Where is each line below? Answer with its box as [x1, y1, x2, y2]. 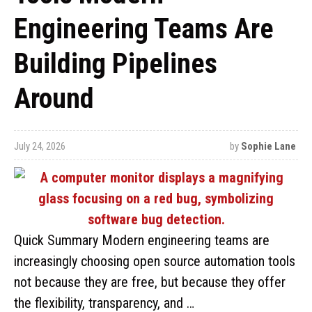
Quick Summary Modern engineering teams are [14, 232, 270, 249]
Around [14, 82, 94, 115]
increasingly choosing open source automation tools [14, 253, 295, 270]
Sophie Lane [240, 140, 296, 153]
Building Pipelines [14, 47, 217, 80]
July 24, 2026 [14, 140, 65, 153]
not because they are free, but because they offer [14, 274, 286, 290]
